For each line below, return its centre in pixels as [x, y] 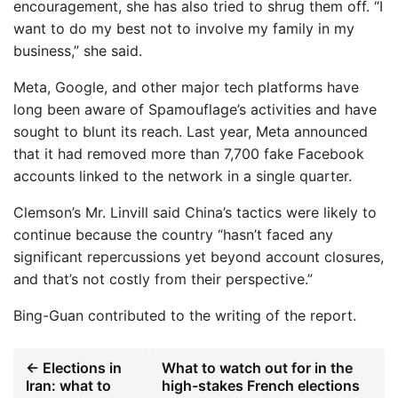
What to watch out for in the [257, 368]
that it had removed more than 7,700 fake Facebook [189, 154]
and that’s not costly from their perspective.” [163, 279]
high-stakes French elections [260, 386]
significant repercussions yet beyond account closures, [199, 257]
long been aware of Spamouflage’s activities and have [195, 109]
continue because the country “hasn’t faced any [173, 235]
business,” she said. [78, 51]
